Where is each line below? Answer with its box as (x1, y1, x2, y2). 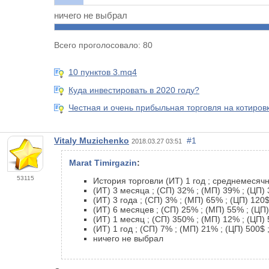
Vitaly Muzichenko (54, 135, 129, 145)
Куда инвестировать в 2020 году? (68, 85, 199, 95)
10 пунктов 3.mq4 (68, 67, 137, 77)
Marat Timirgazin (69, 157, 137, 168)
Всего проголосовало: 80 (54, 40, 153, 50)
